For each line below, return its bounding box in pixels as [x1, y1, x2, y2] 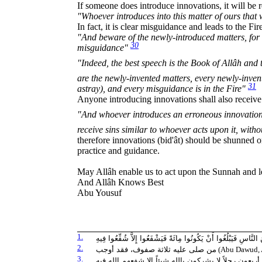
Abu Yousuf [77, 187, 122, 198]
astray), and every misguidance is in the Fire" [77, 83, 248, 94]
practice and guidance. [77, 145, 160, 156]
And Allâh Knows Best [77, 177, 164, 187]
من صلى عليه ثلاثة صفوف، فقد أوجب [96, 243, 217, 255]
